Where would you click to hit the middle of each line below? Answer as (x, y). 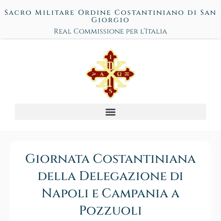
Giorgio (110, 20)
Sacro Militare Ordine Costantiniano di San (110, 13)
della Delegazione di (110, 177)
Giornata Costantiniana (110, 159)
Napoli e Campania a (110, 194)
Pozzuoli (110, 211)
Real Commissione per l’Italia (110, 31)
